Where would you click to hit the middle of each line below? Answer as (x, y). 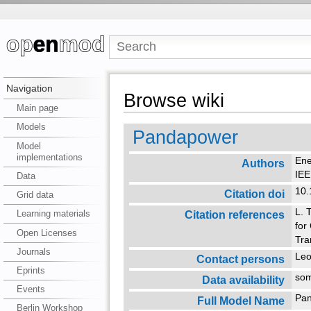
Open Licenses (47, 233)
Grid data (35, 195)
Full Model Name (241, 300)
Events (31, 289)
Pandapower (185, 137)
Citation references (234, 214)
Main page (37, 108)
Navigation (29, 89)
